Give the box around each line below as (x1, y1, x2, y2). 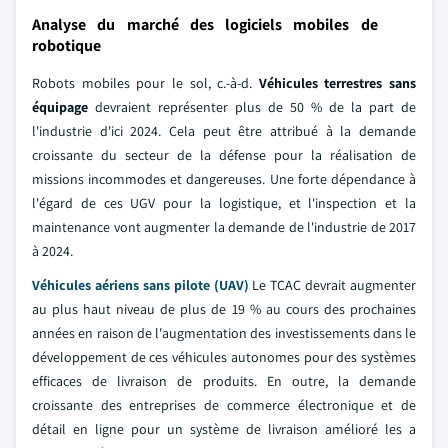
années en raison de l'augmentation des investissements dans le (32, 324, 416, 342)
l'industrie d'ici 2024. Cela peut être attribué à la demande (32, 122, 416, 140)
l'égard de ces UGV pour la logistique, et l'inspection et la (32, 194, 416, 212)
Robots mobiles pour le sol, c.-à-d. (32, 74, 259, 92)
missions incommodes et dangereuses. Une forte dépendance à (32, 170, 416, 188)
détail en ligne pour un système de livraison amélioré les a (32, 420, 416, 438)
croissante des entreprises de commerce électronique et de (32, 396, 416, 414)
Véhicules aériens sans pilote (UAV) (32, 276, 249, 294)
